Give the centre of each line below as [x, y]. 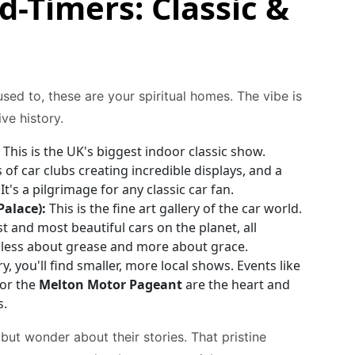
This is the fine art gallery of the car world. [174, 208]
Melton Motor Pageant [111, 284]
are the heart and [236, 284]
